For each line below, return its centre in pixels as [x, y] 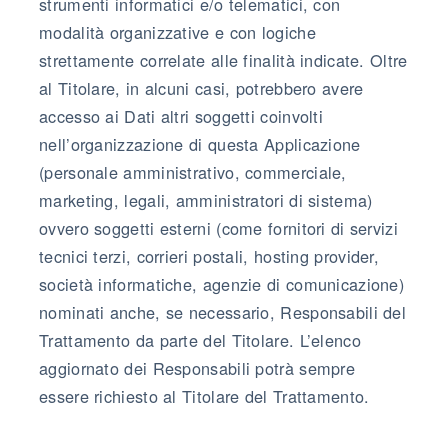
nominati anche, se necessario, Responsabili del [223, 311]
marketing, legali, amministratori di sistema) [206, 199]
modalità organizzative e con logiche [177, 31]
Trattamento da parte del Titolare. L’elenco [200, 339]
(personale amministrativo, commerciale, [193, 171]
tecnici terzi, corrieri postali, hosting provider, [209, 255]
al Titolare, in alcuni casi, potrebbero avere [201, 87]
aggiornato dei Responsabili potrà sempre [197, 367]
